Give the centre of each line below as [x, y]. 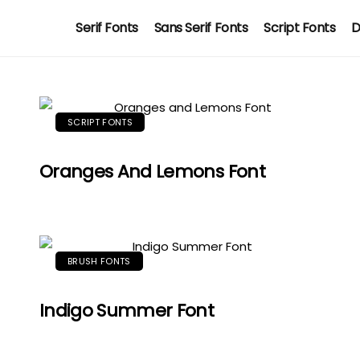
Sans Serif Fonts [201, 28]
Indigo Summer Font [127, 311]
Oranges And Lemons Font [152, 172]
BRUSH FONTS [99, 261]
